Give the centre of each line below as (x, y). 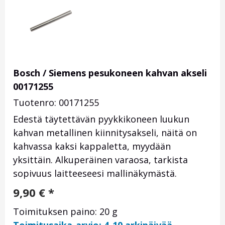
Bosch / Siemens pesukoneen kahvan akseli (110, 73)
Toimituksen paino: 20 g (65, 212)
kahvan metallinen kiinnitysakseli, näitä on (105, 133)
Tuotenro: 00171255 (56, 103)
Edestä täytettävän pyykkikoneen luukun (101, 119)
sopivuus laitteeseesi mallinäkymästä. (95, 174)
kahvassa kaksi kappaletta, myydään (92, 146)
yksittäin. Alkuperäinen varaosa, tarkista (100, 160)
